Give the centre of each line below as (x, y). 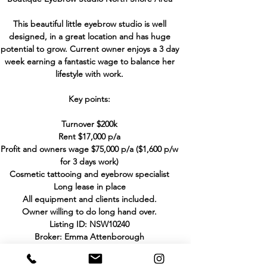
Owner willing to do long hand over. (89, 212)
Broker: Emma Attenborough (89, 237)
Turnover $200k (89, 124)
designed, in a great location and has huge (89, 36)
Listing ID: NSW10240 (89, 224)
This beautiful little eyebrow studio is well (89, 24)
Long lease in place (89, 187)
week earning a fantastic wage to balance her (89, 61)
